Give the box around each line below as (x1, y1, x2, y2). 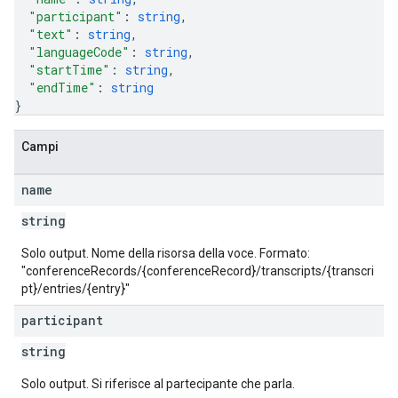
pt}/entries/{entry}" (21, 282, 130, 296)
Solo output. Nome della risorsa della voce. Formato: (21, 246, 310, 260)
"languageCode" (28, 44, 130, 60)
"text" (28, 26, 73, 43)
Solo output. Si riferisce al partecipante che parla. (21, 377, 295, 391)
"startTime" (28, 61, 110, 78)
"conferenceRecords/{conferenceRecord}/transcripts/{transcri (21, 264, 374, 278)
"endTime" (28, 79, 96, 96)
